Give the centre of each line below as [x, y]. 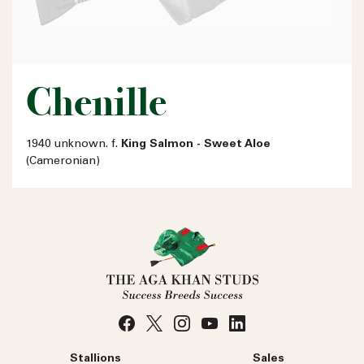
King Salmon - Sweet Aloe [196, 144]
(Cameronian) [63, 161]
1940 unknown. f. [74, 144]
